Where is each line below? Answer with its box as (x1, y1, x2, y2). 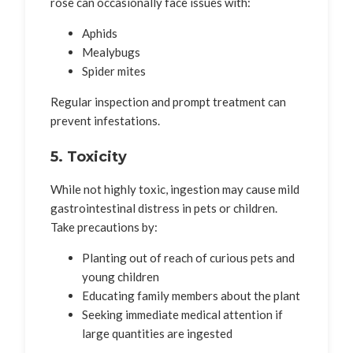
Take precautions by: (50, 219, 158, 234)
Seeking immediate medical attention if (82, 307, 283, 321)
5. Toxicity (50, 147, 127, 165)
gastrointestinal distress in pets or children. (50, 200, 277, 215)
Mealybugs (82, 44, 140, 59)
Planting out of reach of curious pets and (82, 250, 295, 265)
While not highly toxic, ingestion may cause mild (50, 181, 299, 196)
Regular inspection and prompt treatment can (50, 94, 286, 109)
